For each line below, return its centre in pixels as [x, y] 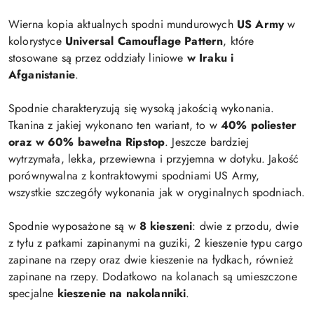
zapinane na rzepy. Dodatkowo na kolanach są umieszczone [153, 276]
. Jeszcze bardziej [207, 142]
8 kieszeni [166, 226]
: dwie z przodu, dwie [245, 226]
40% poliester [259, 125]
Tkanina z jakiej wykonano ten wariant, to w [115, 125]
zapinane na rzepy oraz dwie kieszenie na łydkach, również [151, 259]
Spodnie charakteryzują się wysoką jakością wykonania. [142, 108]
